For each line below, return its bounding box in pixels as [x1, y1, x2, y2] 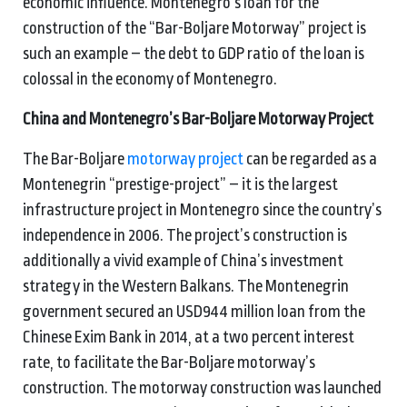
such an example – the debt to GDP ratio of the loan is [23, 44, 364, 63]
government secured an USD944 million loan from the [23, 302, 365, 321]
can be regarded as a [243, 149, 377, 168]
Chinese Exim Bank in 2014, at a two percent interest [23, 327, 354, 346]
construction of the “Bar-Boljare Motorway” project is [23, 18, 366, 37]
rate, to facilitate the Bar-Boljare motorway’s [23, 352, 315, 372]
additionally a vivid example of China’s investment [23, 251, 343, 270]
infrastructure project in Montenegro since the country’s [23, 200, 382, 219]
